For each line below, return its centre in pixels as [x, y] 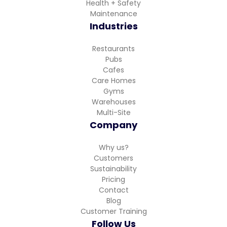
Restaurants [113, 48]
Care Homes [113, 80]
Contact [113, 190]
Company [113, 125]
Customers [113, 158]
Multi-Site [113, 112]
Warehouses [113, 102]
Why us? [113, 147]
